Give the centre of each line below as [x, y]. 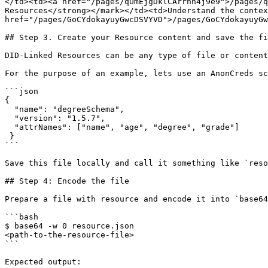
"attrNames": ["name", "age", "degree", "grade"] [10, 127]
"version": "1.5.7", [10, 118]
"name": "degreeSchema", [10, 109]
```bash [22, 217]
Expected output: [43, 262]
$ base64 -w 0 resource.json [69, 226]
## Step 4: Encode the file [67, 181]
